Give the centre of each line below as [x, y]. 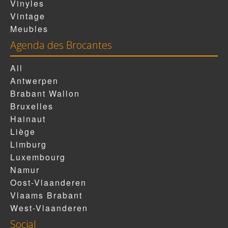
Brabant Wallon [45, 94]
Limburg [28, 145]
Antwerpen [34, 81]
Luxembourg [38, 157]
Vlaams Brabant [46, 195]
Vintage [28, 16]
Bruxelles [32, 106]
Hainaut [28, 119]
